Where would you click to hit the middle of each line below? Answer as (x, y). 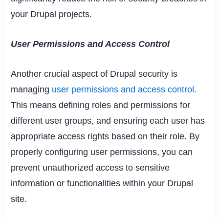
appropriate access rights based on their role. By (105, 136)
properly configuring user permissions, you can (102, 152)
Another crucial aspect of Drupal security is (94, 74)
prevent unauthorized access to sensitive (90, 167)
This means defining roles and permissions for (101, 105)
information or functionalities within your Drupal (102, 183)
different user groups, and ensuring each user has (108, 120)
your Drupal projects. (52, 14)
